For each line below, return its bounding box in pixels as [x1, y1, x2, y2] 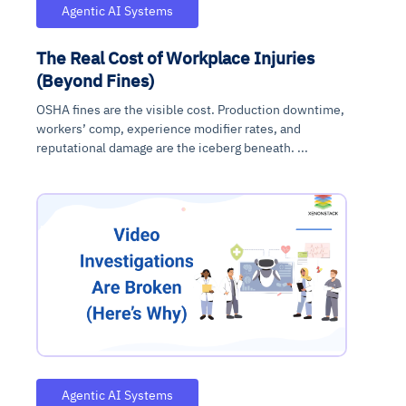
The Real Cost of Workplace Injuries [36, 45, 314, 69]
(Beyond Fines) [36, 68, 154, 92]
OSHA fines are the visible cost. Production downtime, [36, 101, 344, 118]
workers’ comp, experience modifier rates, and [36, 120, 301, 137]
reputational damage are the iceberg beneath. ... [36, 139, 308, 156]
